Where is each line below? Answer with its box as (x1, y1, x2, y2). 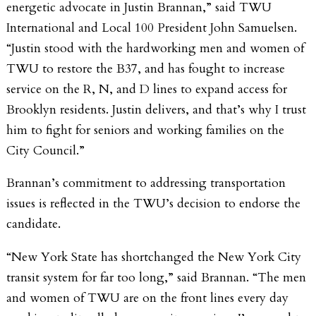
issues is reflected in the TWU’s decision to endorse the (6, 195, 300, 212)
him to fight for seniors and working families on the (6, 121, 284, 138)
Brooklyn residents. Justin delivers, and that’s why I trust (6, 101, 306, 118)
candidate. (6, 216, 61, 233)
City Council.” (6, 142, 85, 159)
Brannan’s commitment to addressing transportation (6, 175, 286, 192)
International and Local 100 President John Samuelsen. (6, 19, 297, 36)
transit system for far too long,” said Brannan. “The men (6, 269, 306, 286)
